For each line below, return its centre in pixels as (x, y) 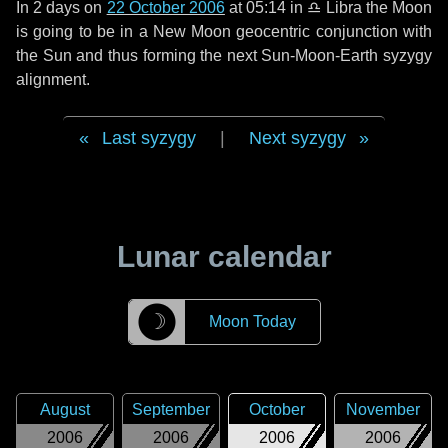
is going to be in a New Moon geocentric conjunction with (224, 31)
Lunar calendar (224, 256)
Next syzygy (297, 138)
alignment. (53, 79)
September (171, 409)
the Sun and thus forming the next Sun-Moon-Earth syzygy (224, 55)
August (65, 409)
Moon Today (252, 321)
